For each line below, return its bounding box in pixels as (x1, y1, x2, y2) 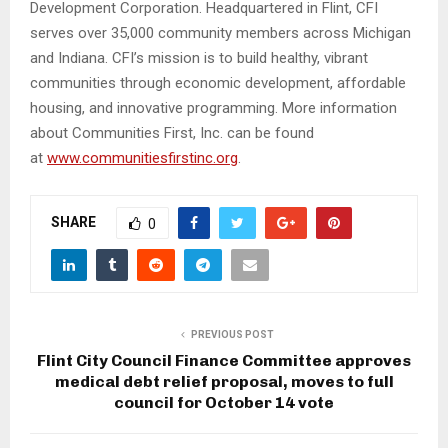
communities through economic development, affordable (30, 74, 406, 93)
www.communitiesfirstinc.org (47, 149, 238, 168)
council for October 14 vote (114, 393, 334, 413)
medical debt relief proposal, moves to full (54, 372, 394, 392)
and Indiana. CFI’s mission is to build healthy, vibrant (30, 49, 368, 68)
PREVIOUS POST (190, 329, 274, 341)
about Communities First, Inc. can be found (30, 124, 314, 143)
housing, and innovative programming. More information (30, 99, 397, 118)
